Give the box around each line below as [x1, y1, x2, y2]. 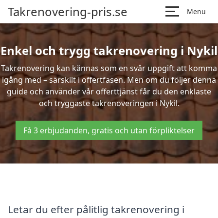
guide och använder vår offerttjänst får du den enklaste [7, 86, 211, 97]
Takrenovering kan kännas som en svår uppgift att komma [1, 63, 217, 73]
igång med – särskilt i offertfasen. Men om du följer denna [2, 74, 216, 85]
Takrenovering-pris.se [8, 3, 127, 19]
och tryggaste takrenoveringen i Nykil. [38, 98, 180, 109]
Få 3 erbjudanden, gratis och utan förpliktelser [23, 125, 195, 136]
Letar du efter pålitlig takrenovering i [8, 202, 184, 216]
